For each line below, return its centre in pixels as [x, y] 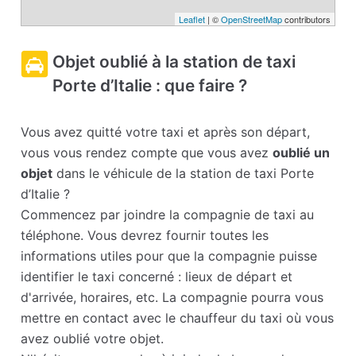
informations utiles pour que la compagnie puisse [169, 256]
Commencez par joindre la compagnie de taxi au [168, 215]
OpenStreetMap [251, 19]
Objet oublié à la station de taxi [174, 62]
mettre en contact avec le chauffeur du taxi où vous [178, 318]
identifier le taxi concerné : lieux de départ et [157, 277]
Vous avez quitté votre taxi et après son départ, [166, 132]
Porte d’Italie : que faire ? [150, 86]
